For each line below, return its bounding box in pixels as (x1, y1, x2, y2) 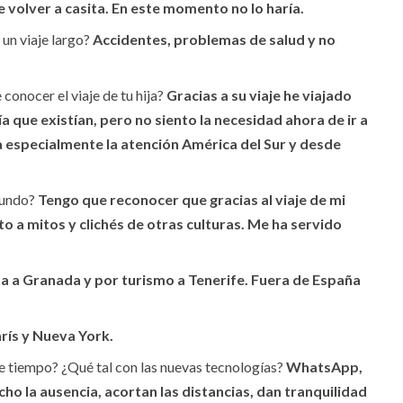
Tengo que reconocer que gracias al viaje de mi (38, 191, 345, 209)
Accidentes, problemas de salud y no (93, 31, 336, 49)
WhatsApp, (286, 358, 363, 376)
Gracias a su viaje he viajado (166, 86, 352, 104)
